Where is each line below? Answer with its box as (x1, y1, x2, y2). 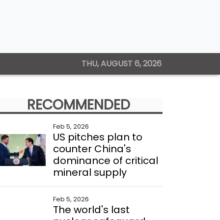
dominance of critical (53, 154, 158, 167)
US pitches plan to (53, 130, 142, 144)
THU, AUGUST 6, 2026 (82, 58, 162, 69)
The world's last (53, 203, 130, 217)
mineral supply (53, 165, 127, 179)
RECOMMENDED (27, 95, 130, 114)
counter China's (53, 142, 131, 156)
